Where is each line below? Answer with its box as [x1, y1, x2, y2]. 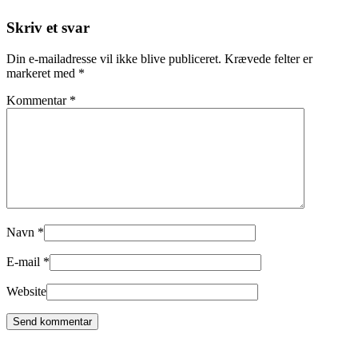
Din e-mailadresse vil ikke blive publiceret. [6, 52, 221, 66]
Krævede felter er [225, 52, 312, 66]
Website [6, 284, 46, 299]
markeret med [6, 66, 78, 81]
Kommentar [6, 93, 70, 108]
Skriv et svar [6, 19, 89, 37]
